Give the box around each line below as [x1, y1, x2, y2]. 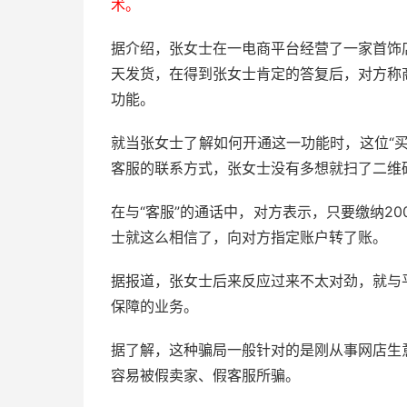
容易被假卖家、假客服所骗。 [111, 366, 300, 384]
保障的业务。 [111, 297, 198, 315]
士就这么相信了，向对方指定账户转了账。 [111, 228, 387, 246]
